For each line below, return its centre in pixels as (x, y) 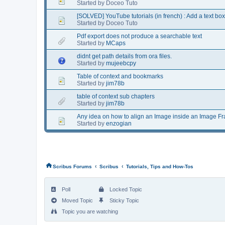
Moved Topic (77, 200)
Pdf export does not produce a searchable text (139, 36)
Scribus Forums (72, 166)
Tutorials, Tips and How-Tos (160, 166)
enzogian (119, 123)
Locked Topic (125, 189)
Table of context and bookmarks (120, 76)
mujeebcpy (121, 63)
